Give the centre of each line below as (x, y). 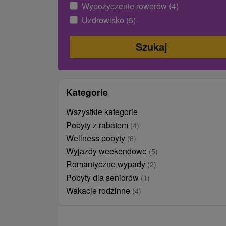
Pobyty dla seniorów (103, 177)
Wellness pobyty (97, 138)
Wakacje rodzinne (99, 190)
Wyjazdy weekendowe (107, 151)
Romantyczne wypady (107, 164)
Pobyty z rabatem (98, 125)
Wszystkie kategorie (102, 111)
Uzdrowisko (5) (109, 20)
